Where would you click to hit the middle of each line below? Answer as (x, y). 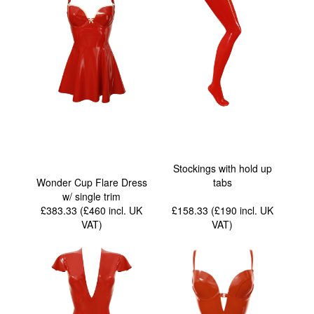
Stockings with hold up (222, 168)
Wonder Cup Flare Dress (91, 182)
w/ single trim (92, 196)
